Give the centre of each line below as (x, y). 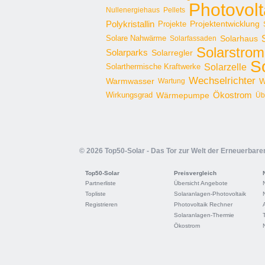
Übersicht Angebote (201, 183)
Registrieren (101, 204)
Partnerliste (101, 183)
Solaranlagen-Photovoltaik (210, 194)
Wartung (172, 81)
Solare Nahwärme (136, 38)
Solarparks (127, 52)
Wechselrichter (222, 81)
